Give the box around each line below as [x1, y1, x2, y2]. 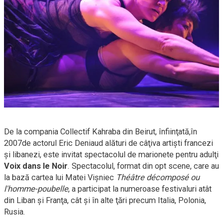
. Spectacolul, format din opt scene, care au [68, 161, 219, 171]
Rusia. [4, 207, 25, 217]
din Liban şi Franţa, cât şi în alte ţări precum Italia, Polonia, [4, 195, 206, 205]
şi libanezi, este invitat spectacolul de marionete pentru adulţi [4, 149, 219, 159]
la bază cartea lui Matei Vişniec [4, 172, 116, 182]
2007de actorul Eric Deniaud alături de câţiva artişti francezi [4, 138, 213, 148]
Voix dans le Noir [4, 161, 68, 171]
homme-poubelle [7, 184, 68, 194]
